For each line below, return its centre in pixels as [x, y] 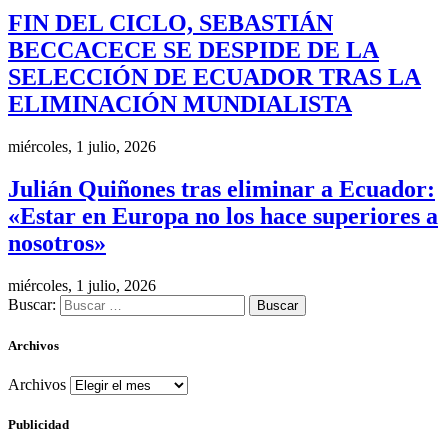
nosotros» [57, 243]
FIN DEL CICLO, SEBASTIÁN [170, 23]
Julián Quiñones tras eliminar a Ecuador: [221, 189]
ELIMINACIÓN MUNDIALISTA [180, 104]
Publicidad [38, 425]
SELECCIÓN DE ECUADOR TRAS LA [214, 77]
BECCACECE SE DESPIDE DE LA [193, 50]
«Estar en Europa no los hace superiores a [223, 216]
